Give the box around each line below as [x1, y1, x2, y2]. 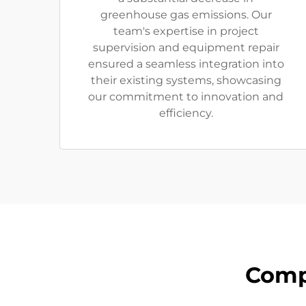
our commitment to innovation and [88, 90, 283, 104]
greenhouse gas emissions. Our [100, 8, 272, 22]
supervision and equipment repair [92, 41, 279, 55]
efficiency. [158, 107, 213, 120]
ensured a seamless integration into [87, 57, 284, 71]
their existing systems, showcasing [90, 74, 281, 87]
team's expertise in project [113, 25, 259, 38]
